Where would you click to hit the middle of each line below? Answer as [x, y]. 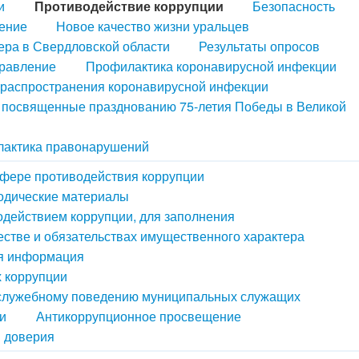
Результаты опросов [259, 46]
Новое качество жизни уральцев [152, 26]
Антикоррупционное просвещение [138, 316]
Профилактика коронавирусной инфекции [211, 66]
